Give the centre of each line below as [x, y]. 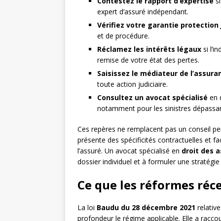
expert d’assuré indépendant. [143, 12]
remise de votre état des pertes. [148, 60]
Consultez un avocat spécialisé [152, 98]
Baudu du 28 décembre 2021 [146, 208]
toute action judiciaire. [132, 84]
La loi [87, 208]
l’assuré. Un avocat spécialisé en [129, 151]
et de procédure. [123, 36]
